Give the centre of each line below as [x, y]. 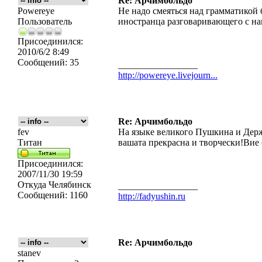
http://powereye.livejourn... [168, 75]
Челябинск [69, 185]
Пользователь [45, 21]
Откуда [32, 185]
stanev [29, 253]
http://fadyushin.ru [152, 196]
